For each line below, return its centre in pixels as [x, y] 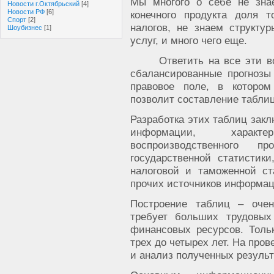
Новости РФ [26, 12]
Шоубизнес [25, 28]
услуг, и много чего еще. [189, 40]
